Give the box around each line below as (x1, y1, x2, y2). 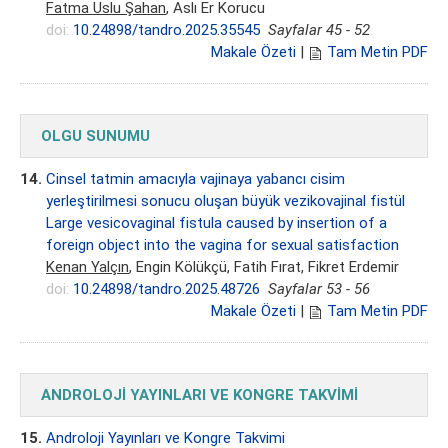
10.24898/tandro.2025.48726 (73, 280, 260, 299)
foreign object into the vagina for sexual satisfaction (46, 236, 399, 255)
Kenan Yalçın (46, 258, 129, 277)
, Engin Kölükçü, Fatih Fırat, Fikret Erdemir (129, 258, 399, 277)
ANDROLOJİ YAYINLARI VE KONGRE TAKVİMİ (41, 386, 358, 405)
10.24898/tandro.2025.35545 (73, 21, 260, 40)
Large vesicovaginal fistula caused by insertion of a (46, 214, 387, 233)
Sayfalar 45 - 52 (268, 21, 370, 40)
